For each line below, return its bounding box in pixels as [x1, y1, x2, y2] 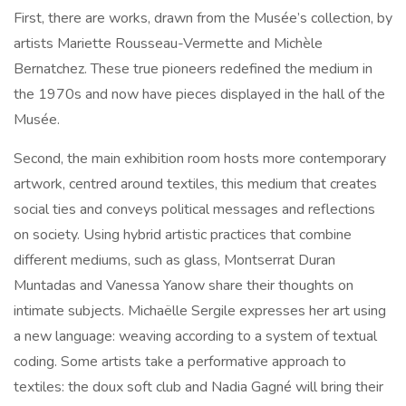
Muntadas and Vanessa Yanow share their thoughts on [14, 275, 353, 296]
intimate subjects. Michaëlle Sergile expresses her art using [14, 301, 386, 322]
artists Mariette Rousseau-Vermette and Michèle [14, 34, 323, 54]
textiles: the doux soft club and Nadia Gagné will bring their [14, 377, 383, 398]
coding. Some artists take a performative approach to [14, 352, 346, 372]
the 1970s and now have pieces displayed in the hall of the [14, 84, 385, 105]
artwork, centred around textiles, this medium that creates [14, 174, 377, 195]
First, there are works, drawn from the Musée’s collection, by [14, 8, 392, 29]
